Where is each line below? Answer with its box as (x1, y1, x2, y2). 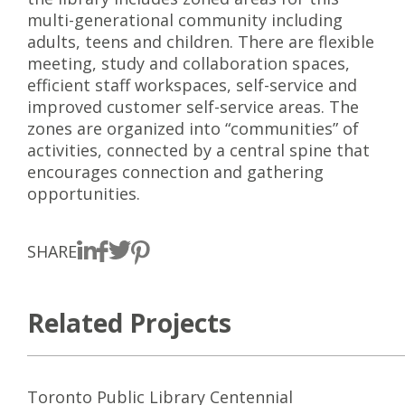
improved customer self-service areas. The (27, 96, 359, 118)
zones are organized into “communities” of (27, 118, 359, 139)
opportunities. (27, 183, 140, 204)
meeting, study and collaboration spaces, (27, 52, 350, 74)
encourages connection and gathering (27, 161, 324, 183)
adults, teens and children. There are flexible (27, 31, 374, 52)
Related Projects (27, 305, 231, 340)
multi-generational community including (27, 9, 343, 31)
